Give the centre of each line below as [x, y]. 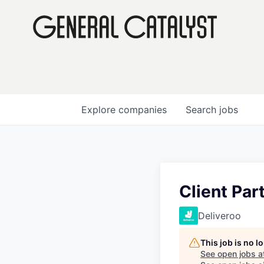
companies [143, 110]
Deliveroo [220, 216]
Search [202, 110]
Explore [100, 110]
